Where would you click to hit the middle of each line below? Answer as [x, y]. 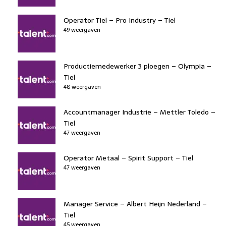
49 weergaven [82, 30]
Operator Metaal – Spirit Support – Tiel [128, 158]
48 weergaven [82, 87]
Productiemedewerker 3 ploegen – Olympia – [137, 66]
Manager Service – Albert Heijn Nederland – [135, 204]
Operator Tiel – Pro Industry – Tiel [120, 20]
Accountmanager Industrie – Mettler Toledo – [139, 112]
